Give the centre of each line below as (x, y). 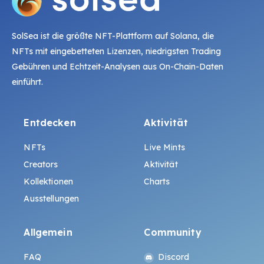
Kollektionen (49, 182)
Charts (157, 182)
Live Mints (164, 148)
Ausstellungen (52, 199)
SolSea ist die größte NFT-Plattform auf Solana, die (113, 36)
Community (173, 232)
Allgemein (48, 232)
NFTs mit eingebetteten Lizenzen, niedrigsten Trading (116, 52)
